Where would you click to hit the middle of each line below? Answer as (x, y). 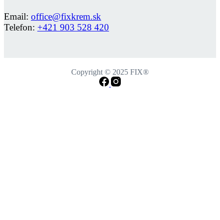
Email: (17, 16)
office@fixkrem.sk (66, 16)
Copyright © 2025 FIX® (110, 72)
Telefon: (21, 27)
